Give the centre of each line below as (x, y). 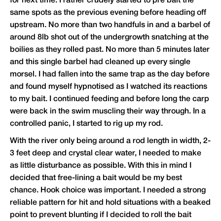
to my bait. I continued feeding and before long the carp (110, 99)
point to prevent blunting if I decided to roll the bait (101, 215)
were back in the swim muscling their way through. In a (108, 112)
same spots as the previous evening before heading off (108, 13)
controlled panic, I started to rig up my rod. (86, 124)
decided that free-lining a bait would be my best (96, 178)
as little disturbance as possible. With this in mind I (101, 166)
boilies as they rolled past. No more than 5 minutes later (110, 50)
